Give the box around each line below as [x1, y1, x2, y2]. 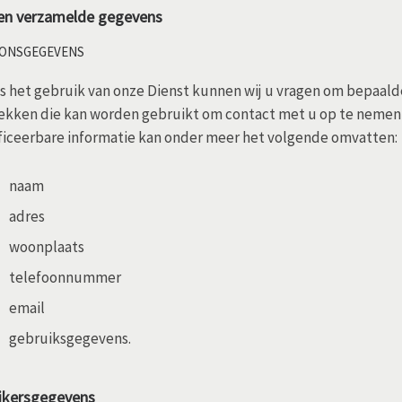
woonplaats [9, 236, 84, 257]
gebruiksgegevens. [9, 328, 131, 348]
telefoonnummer [9, 267, 121, 287]
